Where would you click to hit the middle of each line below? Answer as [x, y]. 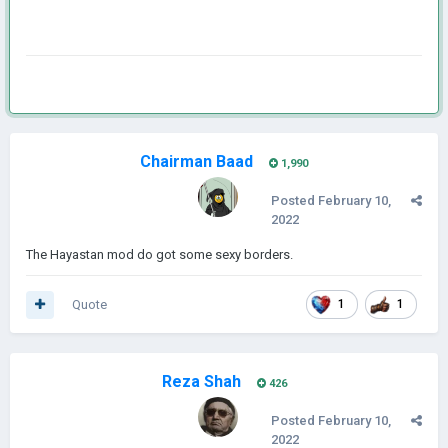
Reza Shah [201, 381]
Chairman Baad [196, 161]
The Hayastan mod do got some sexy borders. [159, 254]
